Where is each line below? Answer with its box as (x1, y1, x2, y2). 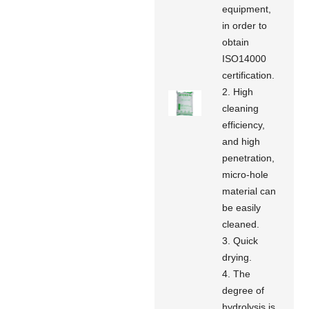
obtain (222, 36, 250, 48)
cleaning (222, 102, 259, 114)
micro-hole (222, 168, 269, 180)
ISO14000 (222, 52, 267, 64)
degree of (222, 284, 265, 296)
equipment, (222, 3, 272, 14)
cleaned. (222, 218, 260, 230)
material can (222, 185, 277, 197)
